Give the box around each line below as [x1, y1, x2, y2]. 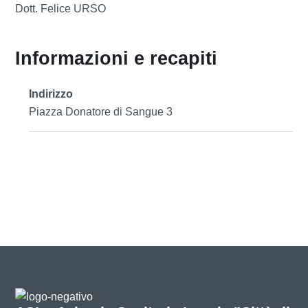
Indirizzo [29, 87, 74, 100]
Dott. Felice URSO [15, 2, 107, 14]
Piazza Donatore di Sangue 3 [29, 105, 173, 118]
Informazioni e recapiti [15, 47, 218, 69]
